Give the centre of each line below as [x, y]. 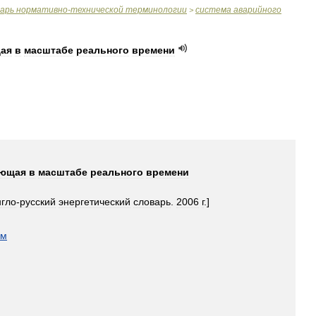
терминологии [156, 10]
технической [97, 10]
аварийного [257, 10]
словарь [152, 202]
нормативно [42, 10]
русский [38, 202]
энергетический [95, 202]
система [213, 10]
